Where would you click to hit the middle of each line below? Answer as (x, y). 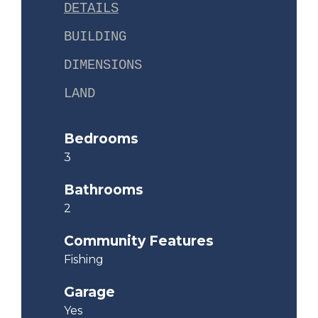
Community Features (139, 241)
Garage (89, 292)
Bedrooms (101, 139)
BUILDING (95, 37)
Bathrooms (104, 190)
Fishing (84, 260)
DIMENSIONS (103, 66)
